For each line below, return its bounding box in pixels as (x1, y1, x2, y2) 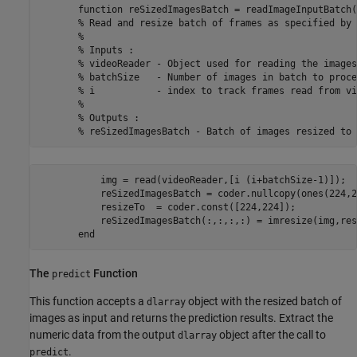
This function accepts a (29, 295, 147, 308)
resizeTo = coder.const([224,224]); (38, 201, 296, 213)
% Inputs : (38, 44, 134, 56)
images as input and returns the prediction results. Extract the (29, 312, 333, 325)
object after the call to (217, 328, 326, 342)
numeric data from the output (29, 328, 178, 342)
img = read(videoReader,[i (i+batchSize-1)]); (38, 174, 346, 186)
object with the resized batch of (186, 295, 342, 308)
